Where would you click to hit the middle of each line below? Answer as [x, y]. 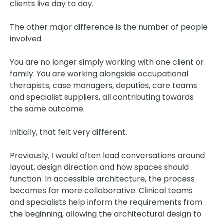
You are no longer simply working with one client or [107, 62]
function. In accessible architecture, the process [102, 179]
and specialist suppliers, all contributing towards [102, 97]
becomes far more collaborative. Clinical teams [101, 190]
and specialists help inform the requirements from [106, 202]
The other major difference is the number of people [109, 27]
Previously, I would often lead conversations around [107, 155]
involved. [26, 38]
